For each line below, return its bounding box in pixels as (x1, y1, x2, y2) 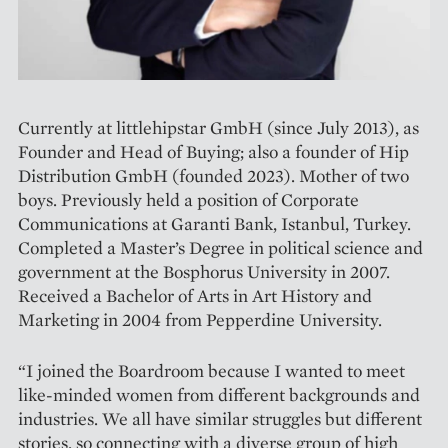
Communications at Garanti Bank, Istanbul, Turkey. (18, 211, 411, 235)
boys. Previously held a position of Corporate (18, 187, 359, 211)
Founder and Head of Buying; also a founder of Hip (18, 139, 409, 163)
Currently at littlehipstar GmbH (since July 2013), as (18, 115, 419, 139)
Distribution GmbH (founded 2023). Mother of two (18, 163, 409, 187)
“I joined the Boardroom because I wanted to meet (18, 358, 405, 382)
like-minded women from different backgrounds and (18, 382, 420, 406)
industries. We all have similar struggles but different (18, 406, 422, 430)
